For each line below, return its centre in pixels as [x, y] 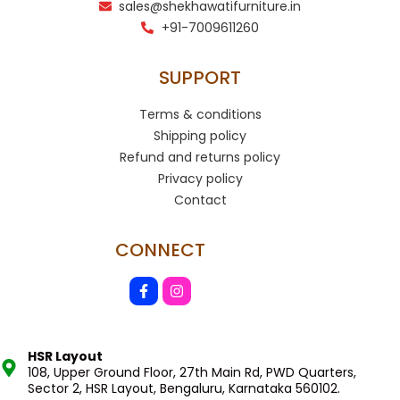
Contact [200, 200]
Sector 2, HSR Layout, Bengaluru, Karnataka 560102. [184, 388]
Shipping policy [200, 135]
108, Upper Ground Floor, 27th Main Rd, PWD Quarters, [192, 372]
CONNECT [160, 250]
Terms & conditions [200, 114]
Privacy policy [200, 178]
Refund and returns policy [200, 157]
